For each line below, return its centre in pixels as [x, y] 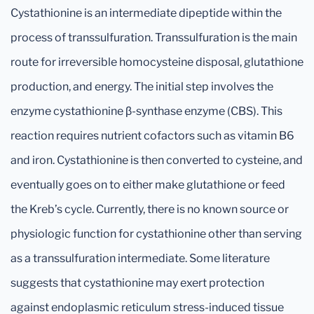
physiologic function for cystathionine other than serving [156, 234]
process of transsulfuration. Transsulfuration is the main [154, 37]
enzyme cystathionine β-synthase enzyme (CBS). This [146, 111]
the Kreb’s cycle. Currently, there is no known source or [150, 209]
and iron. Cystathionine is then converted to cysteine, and [157, 160]
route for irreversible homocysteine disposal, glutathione [157, 62]
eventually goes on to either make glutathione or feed [148, 185]
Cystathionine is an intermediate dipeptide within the [146, 13]
